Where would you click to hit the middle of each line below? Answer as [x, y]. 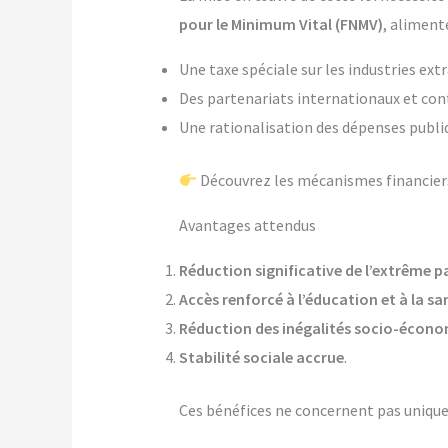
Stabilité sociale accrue [261, 357]
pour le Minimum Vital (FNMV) [280, 24]
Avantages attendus [247, 225]
